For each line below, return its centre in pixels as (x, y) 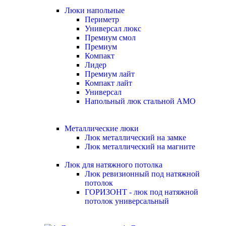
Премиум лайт (110, 74)
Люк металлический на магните (140, 147)
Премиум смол (110, 38)
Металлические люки (102, 128)
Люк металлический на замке (135, 137)
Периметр (102, 19)
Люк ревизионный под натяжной (142, 174)
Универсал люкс (113, 29)
